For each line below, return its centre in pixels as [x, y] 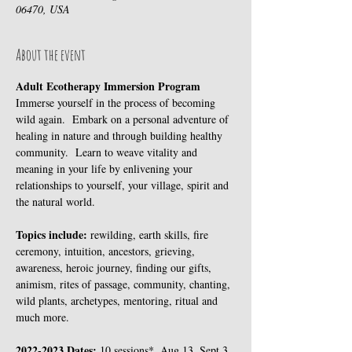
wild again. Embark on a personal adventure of [124, 119]
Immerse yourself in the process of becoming [117, 103]
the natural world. [55, 202]
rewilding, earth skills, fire [151, 235]
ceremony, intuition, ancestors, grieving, [107, 251]
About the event [51, 55]
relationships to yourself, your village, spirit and [124, 185]
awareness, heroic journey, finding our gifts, [115, 268]
